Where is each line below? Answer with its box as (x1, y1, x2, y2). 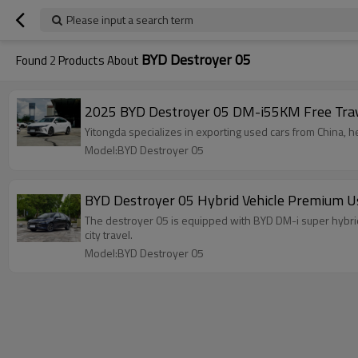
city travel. (85, 226, 133, 243)
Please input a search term (66, 11, 193, 28)
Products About (56, 51, 141, 70)
